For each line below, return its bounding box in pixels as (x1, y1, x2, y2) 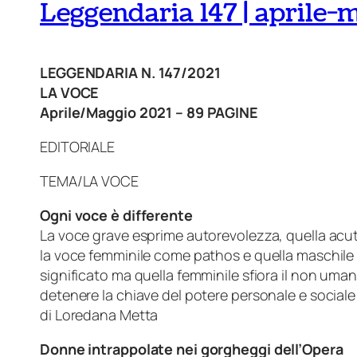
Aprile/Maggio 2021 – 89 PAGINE (40, 103, 258, 123)
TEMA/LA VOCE (40, 171, 139, 191)
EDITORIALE (40, 137, 115, 157)
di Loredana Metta (40, 305, 159, 325)
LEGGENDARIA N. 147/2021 (40, 63, 221, 83)
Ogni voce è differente (40, 206, 193, 226)
